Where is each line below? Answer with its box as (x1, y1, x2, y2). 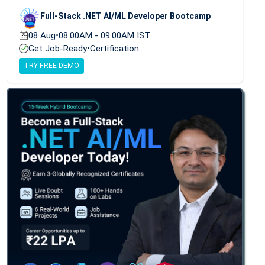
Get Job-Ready (28, 43, 87, 54)
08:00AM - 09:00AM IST (58, 30, 150, 41)
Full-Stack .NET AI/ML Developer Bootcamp (40, 11, 211, 21)
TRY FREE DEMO (23, 62, 79, 70)
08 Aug (28, 30, 56, 41)
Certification (89, 43, 139, 54)
